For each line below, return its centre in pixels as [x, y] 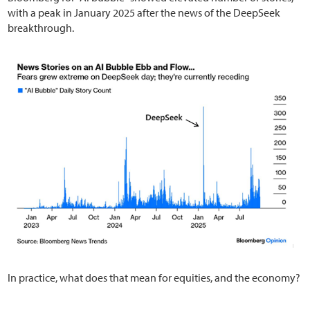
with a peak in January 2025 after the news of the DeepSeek [144, 12]
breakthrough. [41, 28]
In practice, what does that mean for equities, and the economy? [154, 278]
